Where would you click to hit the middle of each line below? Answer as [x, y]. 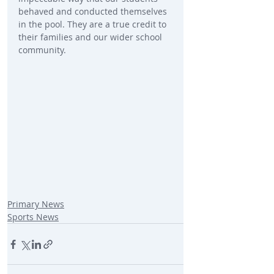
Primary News [36, 204]
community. [42, 50]
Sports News [33, 217]
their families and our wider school [91, 37]
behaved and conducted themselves [94, 12]
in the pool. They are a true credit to [94, 24]
